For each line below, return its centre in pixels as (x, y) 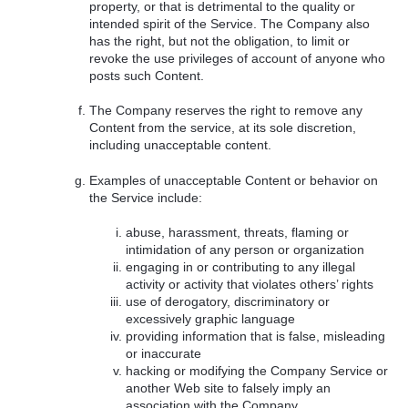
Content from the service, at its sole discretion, (223, 128)
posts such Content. (147, 75)
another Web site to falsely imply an (228, 388)
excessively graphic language (210, 319)
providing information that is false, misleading (255, 337)
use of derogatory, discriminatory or (227, 302)
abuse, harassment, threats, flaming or (237, 233)
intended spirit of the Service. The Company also (230, 23)
